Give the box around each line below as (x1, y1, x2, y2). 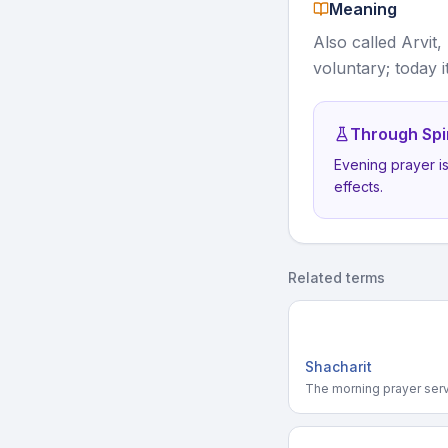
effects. (334, 178, 383, 195)
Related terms (288, 269, 385, 286)
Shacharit (305, 358, 372, 375)
